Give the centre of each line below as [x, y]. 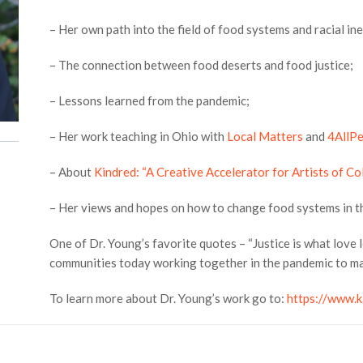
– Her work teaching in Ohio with [138, 136]
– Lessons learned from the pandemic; [149, 100]
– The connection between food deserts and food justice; [201, 64]
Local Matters [265, 136]
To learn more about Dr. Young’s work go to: [168, 298]
